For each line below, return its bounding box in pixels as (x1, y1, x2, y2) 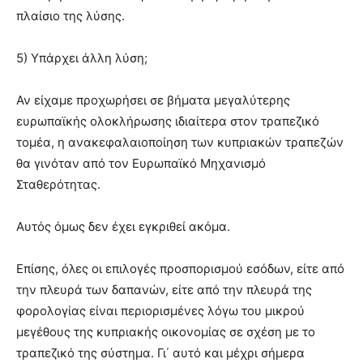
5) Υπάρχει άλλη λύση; (16, 50, 147, 66)
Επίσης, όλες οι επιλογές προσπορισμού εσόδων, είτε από (16, 261, 344, 276)
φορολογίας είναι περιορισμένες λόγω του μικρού (16, 303, 305, 318)
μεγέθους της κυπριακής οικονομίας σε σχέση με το (16, 324, 315, 340)
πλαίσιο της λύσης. (16, 8, 125, 23)
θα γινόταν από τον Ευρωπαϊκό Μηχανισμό (16, 156, 266, 171)
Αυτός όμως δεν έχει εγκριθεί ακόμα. (16, 219, 230, 234)
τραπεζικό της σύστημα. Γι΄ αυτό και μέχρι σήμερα (16, 345, 305, 361)
